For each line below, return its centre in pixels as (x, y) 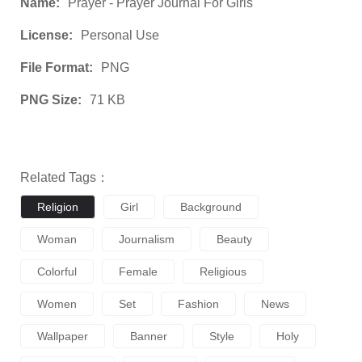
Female (138, 271)
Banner (149, 336)
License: (46, 35)
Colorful (57, 271)
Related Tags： (65, 177)
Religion (58, 207)
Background (211, 207)
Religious (223, 271)
